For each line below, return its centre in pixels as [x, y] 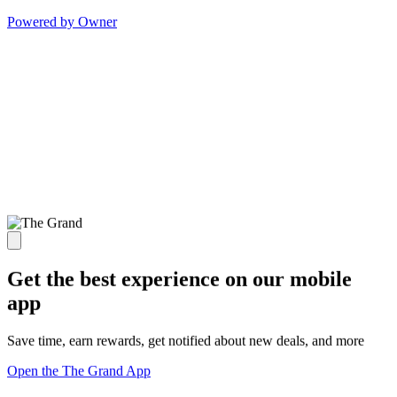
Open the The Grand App [79, 370]
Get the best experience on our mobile [179, 279]
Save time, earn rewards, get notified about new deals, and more [186, 340]
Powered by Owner [62, 21]
